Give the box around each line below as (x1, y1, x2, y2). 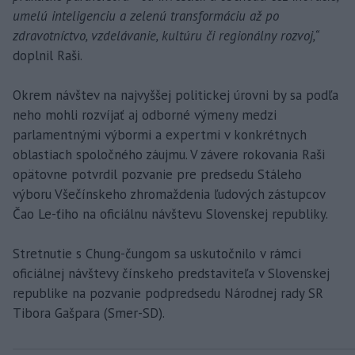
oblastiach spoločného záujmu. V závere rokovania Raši (13, 145, 325, 163)
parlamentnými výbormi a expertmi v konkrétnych (13, 125, 307, 143)
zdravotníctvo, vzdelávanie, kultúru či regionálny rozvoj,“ (13, 26, 319, 44)
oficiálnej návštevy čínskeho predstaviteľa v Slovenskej (13, 264, 330, 282)
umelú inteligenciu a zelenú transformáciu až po (13, 6, 279, 25)
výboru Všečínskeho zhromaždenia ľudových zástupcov (13, 185, 325, 203)
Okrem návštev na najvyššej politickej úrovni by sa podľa (13, 86, 338, 104)
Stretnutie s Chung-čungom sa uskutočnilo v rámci (13, 244, 301, 262)
